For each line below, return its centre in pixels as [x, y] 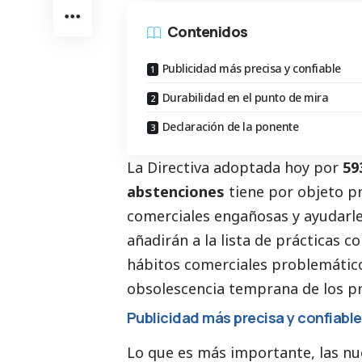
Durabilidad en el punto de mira [245, 97]
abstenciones [176, 191]
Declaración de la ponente [230, 126]
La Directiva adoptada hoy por [235, 167]
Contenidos [208, 32]
